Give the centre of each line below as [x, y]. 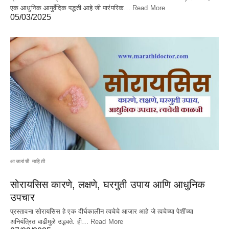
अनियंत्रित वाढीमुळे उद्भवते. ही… [50, 222]
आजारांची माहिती [28, 162]
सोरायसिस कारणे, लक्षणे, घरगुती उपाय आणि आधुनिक [108, 185]
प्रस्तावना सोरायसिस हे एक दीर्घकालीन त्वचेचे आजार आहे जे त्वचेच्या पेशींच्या [102, 212]
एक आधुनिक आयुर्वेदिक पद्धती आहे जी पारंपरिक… [72, 8]
